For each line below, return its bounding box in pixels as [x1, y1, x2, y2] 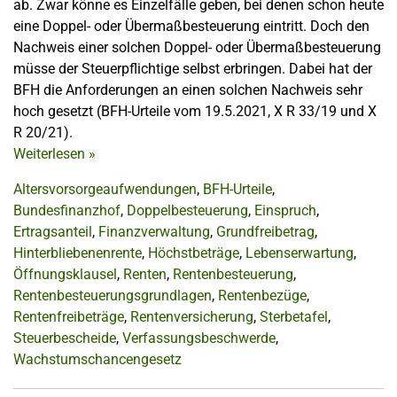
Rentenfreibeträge [13, 308, 124, 325]
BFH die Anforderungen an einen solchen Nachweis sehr [13, 82, 362, 98]
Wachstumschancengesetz [13, 351, 182, 368]
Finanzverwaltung [98, 223, 210, 240]
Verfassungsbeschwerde [122, 330, 276, 346]
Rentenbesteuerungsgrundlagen [13, 287, 212, 304]
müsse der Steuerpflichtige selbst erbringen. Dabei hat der [13, 60, 372, 77]
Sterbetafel [260, 308, 328, 325]
